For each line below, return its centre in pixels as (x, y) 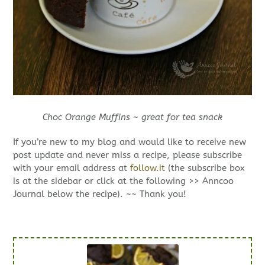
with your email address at (72, 168)
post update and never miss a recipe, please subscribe (128, 155)
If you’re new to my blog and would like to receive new (130, 142)
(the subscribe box (205, 168)
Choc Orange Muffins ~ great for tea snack (132, 117)
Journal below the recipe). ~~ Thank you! (100, 194)
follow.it (148, 168)
